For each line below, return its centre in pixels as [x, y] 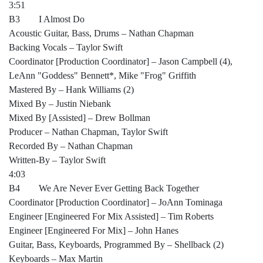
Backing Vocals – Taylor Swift [66, 48]
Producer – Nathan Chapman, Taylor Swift [88, 132]
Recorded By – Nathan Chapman [71, 146]
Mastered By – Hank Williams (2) [71, 90]
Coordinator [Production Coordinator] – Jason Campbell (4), [121, 62]
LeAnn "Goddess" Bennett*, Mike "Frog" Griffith [102, 76]
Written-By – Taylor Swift [57, 160]
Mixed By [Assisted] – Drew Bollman [80, 118]
